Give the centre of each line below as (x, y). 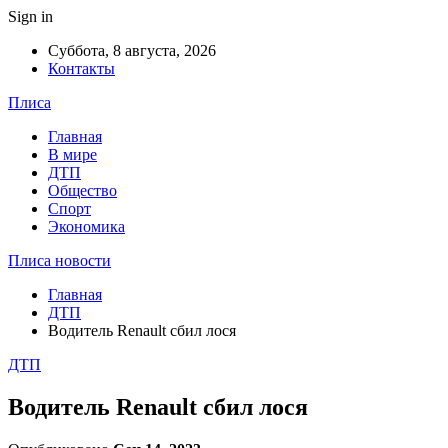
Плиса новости (59, 260)
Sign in (30, 16)
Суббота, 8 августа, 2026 (132, 50)
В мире (72, 154)
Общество (82, 190)
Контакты (81, 68)
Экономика (86, 226)
